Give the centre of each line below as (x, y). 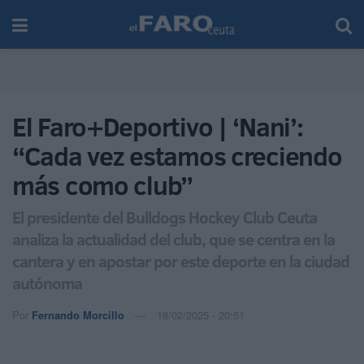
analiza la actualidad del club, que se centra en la (173, 238)
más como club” (103, 185)
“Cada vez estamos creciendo (177, 156)
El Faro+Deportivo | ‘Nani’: (158, 127)
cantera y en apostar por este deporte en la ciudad (181, 260)
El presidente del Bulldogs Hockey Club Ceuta (165, 217)
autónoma (47, 282)
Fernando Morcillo (78, 314)
